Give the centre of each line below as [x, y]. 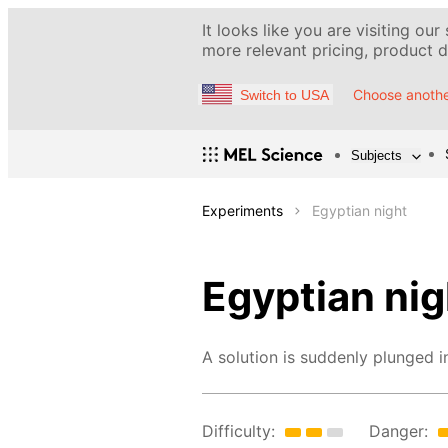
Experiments [242, 211]
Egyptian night [359, 211]
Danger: [398, 431]
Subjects [376, 155]
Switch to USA [284, 94]
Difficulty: [238, 431]
